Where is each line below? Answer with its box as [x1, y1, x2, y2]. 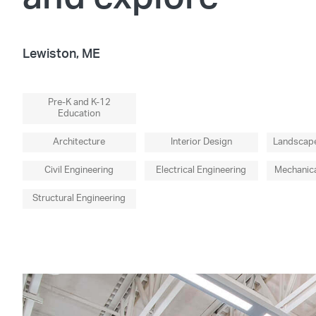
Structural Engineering [32, 194, 126, 203]
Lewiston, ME [23, 48, 100, 61]
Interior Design [170, 138, 232, 147]
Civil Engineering [44, 166, 114, 175]
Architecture [53, 138, 106, 147]
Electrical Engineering [156, 166, 247, 175]
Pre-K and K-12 [47, 98, 111, 107]
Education [58, 109, 101, 119]
